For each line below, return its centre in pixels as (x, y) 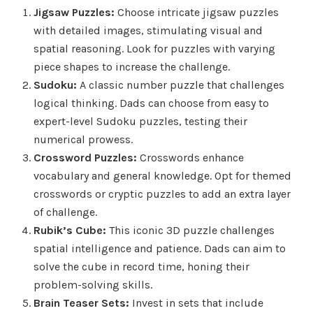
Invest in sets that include (196, 303)
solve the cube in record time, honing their (141, 266)
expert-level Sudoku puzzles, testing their (140, 121)
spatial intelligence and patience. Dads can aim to (160, 248)
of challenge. (65, 212)
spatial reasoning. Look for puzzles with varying (154, 48)
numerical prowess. (83, 139)
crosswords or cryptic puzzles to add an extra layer (162, 194)
